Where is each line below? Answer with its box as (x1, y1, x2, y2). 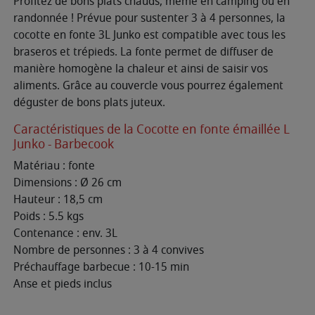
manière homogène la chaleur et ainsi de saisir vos (13, 60, 268, 77)
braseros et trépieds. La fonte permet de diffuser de (13, 43, 274, 60)
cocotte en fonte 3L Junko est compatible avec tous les (13, 26, 285, 44)
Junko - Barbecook (13, 134, 117, 153)
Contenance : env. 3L (13, 224, 117, 242)
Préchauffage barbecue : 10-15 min (13, 258, 189, 276)
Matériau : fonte (13, 157, 95, 174)
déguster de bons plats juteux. (13, 94, 165, 111)
